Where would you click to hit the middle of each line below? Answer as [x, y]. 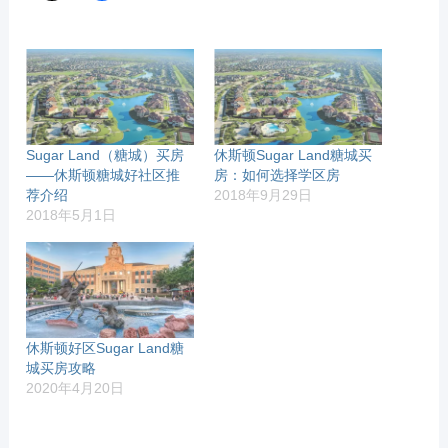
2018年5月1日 [71, 214]
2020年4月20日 [75, 387]
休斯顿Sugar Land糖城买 [293, 154]
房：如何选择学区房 [277, 174]
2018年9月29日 [263, 194]
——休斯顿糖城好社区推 [103, 174]
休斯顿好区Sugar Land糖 [105, 347]
